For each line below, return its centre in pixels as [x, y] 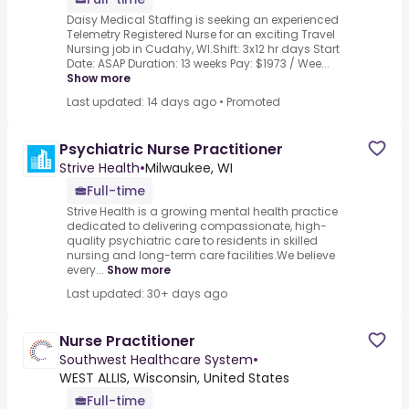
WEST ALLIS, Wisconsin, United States [174, 378]
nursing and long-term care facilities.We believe [201, 256]
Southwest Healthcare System [156, 360]
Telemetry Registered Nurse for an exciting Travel [201, 35]
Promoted [253, 102]
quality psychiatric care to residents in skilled [192, 241]
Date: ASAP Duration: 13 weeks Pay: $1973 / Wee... [198, 64]
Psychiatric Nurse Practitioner [171, 150]
